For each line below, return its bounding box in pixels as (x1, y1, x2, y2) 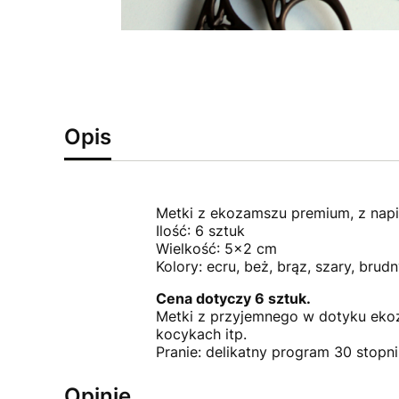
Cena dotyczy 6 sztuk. (155, 289, 311, 307)
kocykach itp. (155, 324, 247, 343)
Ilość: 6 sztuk (155, 221, 245, 240)
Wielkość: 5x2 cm (155, 239, 277, 257)
